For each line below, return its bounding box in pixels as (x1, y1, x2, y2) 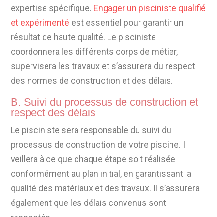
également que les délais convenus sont (11, 198, 167, 208)
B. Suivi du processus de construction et (11, 96, 199, 108)
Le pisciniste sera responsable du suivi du (11, 125, 172, 136)
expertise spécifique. (11, 3, 94, 14)
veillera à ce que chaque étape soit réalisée (11, 154, 176, 165)
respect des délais (11, 107, 96, 119)
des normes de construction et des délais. (11, 76, 173, 86)
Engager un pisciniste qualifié (93, 3, 206, 14)
